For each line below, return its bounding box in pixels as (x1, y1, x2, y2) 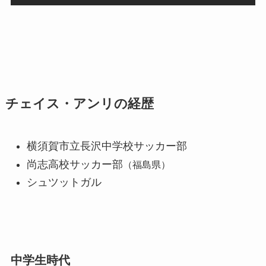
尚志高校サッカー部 (26, 158, 123, 170)
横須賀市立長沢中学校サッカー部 (26, 140, 187, 153)
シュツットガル (26, 176, 102, 189)
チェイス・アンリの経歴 (5, 97, 154, 112)
